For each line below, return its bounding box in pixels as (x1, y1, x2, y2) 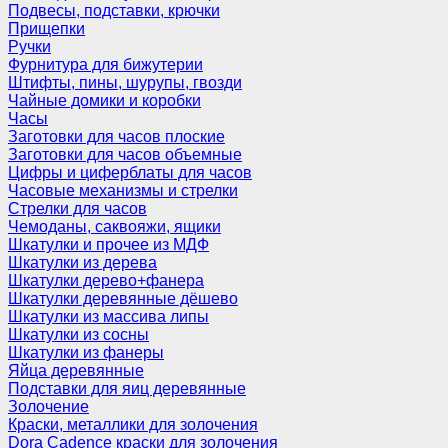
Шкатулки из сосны (8, 326, 149, 343)
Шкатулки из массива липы (8, 308, 209, 325)
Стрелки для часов (8, 200, 147, 217)
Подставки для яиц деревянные (8, 380, 246, 397)
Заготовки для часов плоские (8, 128, 225, 145)
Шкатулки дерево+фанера (8, 272, 204, 289)
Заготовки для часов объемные (8, 146, 242, 163)
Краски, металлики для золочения (8, 416, 258, 433)
